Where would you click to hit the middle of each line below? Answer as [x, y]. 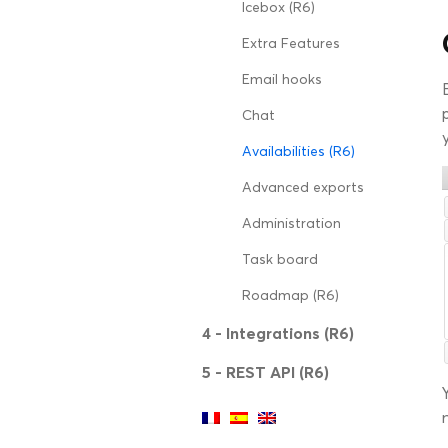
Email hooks [282, 79]
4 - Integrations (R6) [278, 333]
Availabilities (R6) [298, 151]
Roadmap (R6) [290, 295]
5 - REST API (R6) [265, 372]
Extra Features [291, 43]
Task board [280, 259]
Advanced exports [303, 187]
